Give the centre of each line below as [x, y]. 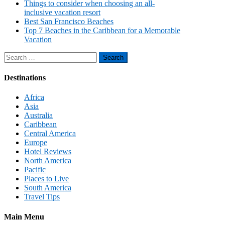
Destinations [25, 78]
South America [48, 188]
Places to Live [46, 179]
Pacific [35, 170]
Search [14, 56]
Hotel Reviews [48, 152]
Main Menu [24, 216]
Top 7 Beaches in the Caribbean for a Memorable [102, 30]
